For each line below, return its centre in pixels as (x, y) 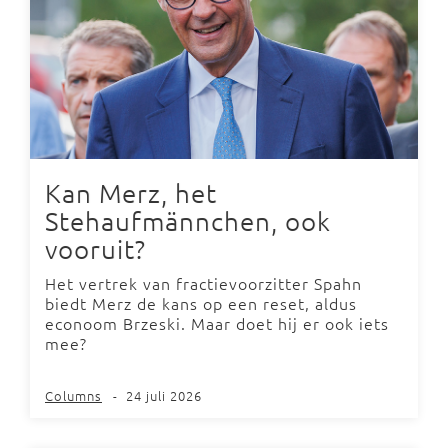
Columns (73, 395)
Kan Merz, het (131, 192)
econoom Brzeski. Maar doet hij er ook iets (217, 322)
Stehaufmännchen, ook (188, 220)
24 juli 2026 (164, 395)
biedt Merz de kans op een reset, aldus (201, 302)
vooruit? (95, 248)
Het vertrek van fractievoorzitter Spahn (203, 282)
